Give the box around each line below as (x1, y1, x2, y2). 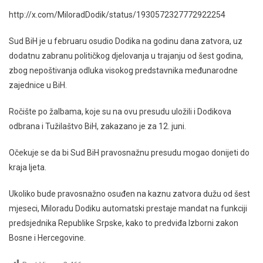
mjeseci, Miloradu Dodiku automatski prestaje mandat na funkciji (9, 203, 247, 213)
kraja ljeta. (9, 162, 46, 172)
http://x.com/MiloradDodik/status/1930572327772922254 (9, 9, 225, 19)
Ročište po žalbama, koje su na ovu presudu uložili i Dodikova (9, 106, 231, 116)
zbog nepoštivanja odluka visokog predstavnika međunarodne (9, 65, 238, 75)
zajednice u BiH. (9, 80, 67, 90)
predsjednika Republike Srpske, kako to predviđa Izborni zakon (9, 218, 238, 228)
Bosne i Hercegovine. (9, 232, 86, 242)
